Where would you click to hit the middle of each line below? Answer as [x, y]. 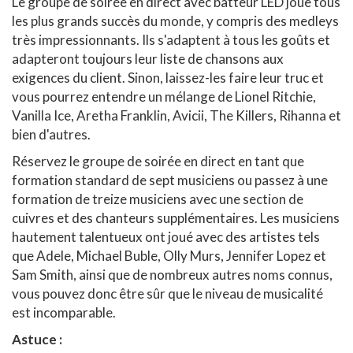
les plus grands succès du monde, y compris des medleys [175, 20]
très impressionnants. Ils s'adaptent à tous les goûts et [171, 39]
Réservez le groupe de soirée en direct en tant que [158, 161]
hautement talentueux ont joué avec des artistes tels [166, 236]
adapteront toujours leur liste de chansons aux [148, 58]
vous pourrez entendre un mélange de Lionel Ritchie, [164, 96]
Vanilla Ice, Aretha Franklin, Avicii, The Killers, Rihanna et [176, 115]
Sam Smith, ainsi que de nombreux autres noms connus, [172, 274]
